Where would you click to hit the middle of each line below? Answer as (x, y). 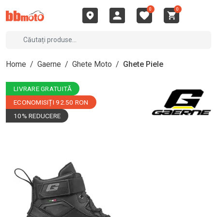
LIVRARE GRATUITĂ (43, 89)
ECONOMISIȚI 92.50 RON (51, 102)
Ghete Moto (92, 64)
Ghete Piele (143, 64)
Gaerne (49, 64)
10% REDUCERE (37, 116)
